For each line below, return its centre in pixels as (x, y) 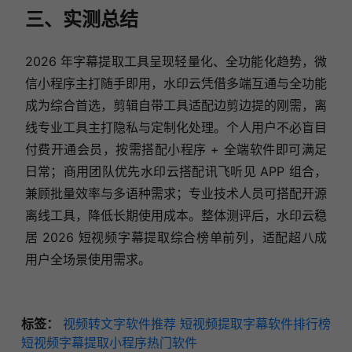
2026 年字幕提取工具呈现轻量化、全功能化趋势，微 (176, 61)
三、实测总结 (81, 19)
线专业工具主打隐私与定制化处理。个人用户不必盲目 (176, 127)
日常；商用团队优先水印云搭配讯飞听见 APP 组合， (176, 171)
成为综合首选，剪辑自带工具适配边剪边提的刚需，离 (176, 105)
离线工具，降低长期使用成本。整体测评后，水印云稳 (176, 215)
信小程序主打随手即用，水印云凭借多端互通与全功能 (176, 83)
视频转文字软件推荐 (119, 323)
